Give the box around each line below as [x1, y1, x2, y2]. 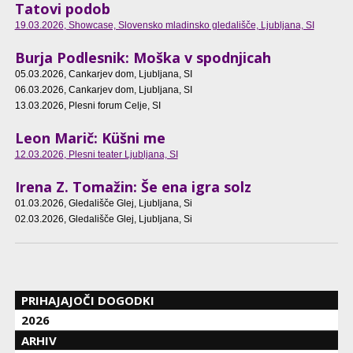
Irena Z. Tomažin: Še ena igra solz [14, 177, 251, 197]
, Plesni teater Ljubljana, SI [63, 149, 178, 161]
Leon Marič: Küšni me [14, 128, 165, 148]
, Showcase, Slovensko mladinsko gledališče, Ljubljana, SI [63, 20, 314, 32]
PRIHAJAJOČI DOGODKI [21, 292, 155, 308]
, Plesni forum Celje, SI [63, 100, 161, 112]
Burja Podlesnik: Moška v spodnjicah [14, 48, 271, 68]
